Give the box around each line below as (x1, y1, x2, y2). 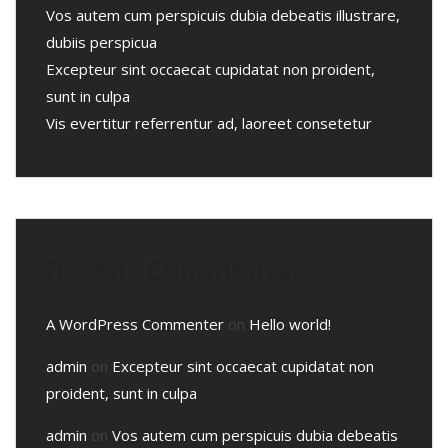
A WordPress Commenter (46, 313, 224, 334)
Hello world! (249, 313, 331, 334)
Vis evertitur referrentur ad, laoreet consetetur (46, 112, 372, 133)
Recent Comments (46, 251, 290, 288)
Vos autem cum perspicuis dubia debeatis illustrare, (46, 4, 400, 25)
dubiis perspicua (46, 31, 157, 52)
